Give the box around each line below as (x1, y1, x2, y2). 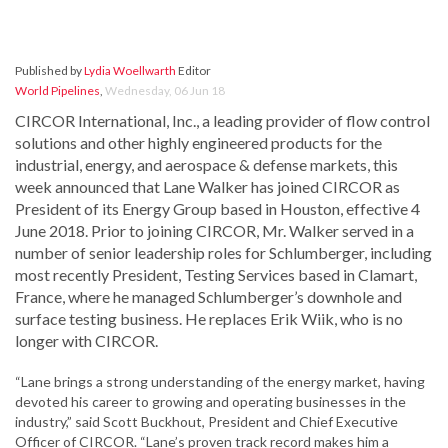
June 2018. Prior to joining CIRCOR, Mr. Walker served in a (15, 221, 414, 241)
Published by (15, 63, 84, 79)
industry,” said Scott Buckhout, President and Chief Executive (15, 413, 398, 431)
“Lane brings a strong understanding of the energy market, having (15, 373, 425, 391)
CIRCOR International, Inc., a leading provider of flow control (15, 111, 430, 131)
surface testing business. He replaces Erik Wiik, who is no (15, 309, 403, 329)
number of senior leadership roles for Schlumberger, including (15, 243, 432, 263)
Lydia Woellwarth (84, 63, 176, 79)
